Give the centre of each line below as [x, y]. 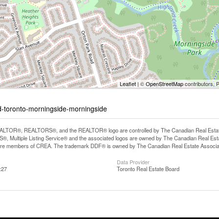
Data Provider [133, 162]
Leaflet [128, 84]
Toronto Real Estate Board [148, 169]
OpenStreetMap [164, 84]
